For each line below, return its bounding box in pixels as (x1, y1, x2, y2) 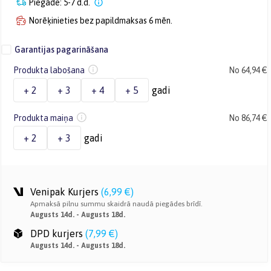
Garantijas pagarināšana (15, 45, 108, 54)
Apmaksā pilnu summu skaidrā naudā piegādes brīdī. (30, 200, 203, 208)
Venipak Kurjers (30, 186, 99, 197)
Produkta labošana (13, 65, 85, 75)
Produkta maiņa (13, 113, 73, 123)
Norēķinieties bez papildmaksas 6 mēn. (28, 16, 172, 25)
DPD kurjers (30, 228, 83, 239)
